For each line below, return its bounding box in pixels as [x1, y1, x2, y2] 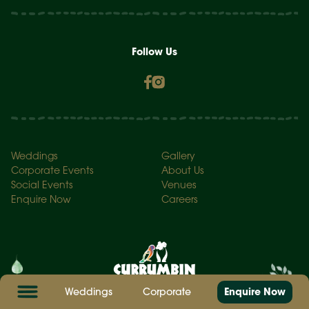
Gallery [161, 152, 195, 161]
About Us [161, 166, 203, 176]
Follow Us [132, 45, 177, 58]
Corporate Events [11, 166, 93, 176]
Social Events [11, 181, 72, 190]
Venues [161, 181, 196, 190]
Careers [161, 195, 197, 205]
